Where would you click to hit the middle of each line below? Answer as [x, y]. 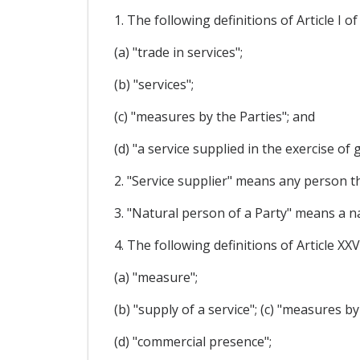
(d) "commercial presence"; [192, 341]
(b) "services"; [153, 84]
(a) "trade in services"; [178, 52]
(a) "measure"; [155, 277]
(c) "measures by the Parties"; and [214, 116]
